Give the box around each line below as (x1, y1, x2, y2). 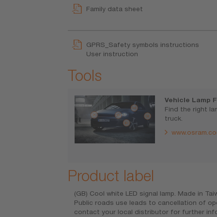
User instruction (86, 49, 139, 58)
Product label (68, 167, 155, 185)
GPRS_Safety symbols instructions (86, 40, 200, 48)
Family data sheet (86, 5, 143, 13)
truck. (164, 114, 183, 122)
